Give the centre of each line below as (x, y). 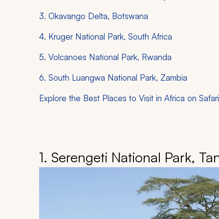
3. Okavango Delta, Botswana (94, 16)
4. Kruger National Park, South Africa (106, 37)
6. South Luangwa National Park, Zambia (113, 78)
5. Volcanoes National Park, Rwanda (105, 57)
